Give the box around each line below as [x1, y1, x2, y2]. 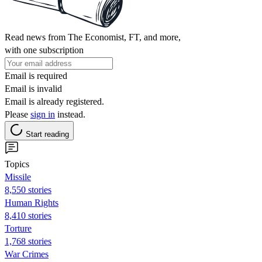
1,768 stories [5, 236, 51, 246]
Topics [5, 158, 29, 169]
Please [5, 109, 30, 119]
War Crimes [5, 249, 49, 259]
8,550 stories [5, 184, 51, 195]
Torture [5, 223, 32, 233]
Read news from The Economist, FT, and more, [5, 32, 181, 42]
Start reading [26, 129, 69, 139]
